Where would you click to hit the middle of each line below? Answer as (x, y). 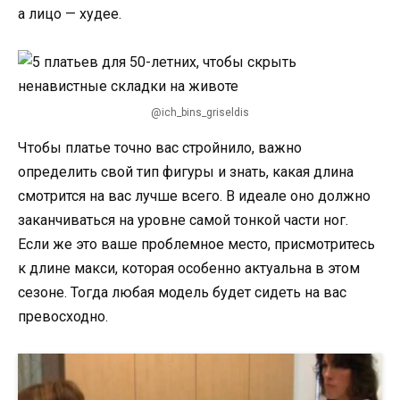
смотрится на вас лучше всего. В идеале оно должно (194, 196)
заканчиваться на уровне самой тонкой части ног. (183, 221)
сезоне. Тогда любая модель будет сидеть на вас (182, 293)
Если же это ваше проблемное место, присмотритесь (196, 245)
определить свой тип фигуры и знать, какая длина (186, 172)
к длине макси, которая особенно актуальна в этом (189, 269)
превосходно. (63, 317)
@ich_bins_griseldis (200, 113)
